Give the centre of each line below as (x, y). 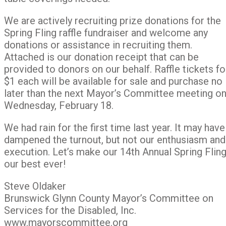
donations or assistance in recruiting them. (98, 45)
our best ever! (35, 164)
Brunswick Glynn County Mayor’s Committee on (109, 198)
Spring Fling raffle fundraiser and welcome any (106, 33)
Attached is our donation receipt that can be (101, 57)
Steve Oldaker (35, 186)
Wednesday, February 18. (59, 105)
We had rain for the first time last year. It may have (115, 128)
